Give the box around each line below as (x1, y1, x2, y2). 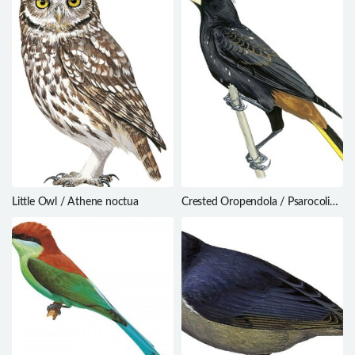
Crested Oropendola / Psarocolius (181, 197, 341, 208)
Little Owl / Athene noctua (12, 197, 139, 208)
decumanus (181, 211, 237, 223)
